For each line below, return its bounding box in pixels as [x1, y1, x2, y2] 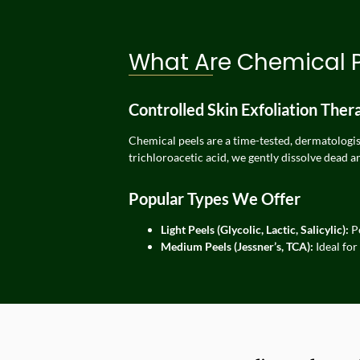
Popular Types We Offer [129, 189, 301, 209]
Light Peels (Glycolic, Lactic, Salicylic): [161, 223, 349, 237]
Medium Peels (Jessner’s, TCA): [161, 239, 313, 254]
